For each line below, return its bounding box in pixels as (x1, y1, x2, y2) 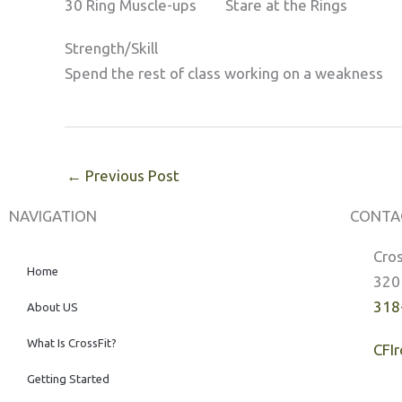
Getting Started (27, 372, 109, 386)
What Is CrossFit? (27, 336, 117, 350)
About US (27, 301, 78, 314)
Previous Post (82, 167, 179, 185)
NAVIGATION (9, 207, 97, 225)
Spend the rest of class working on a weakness (65, 64, 383, 82)
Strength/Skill (65, 39, 158, 57)
